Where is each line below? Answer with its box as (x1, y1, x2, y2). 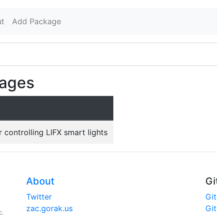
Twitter (26, 192, 52, 201)
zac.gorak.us (26, 203, 73, 213)
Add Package (12, 16, 61, 26)
